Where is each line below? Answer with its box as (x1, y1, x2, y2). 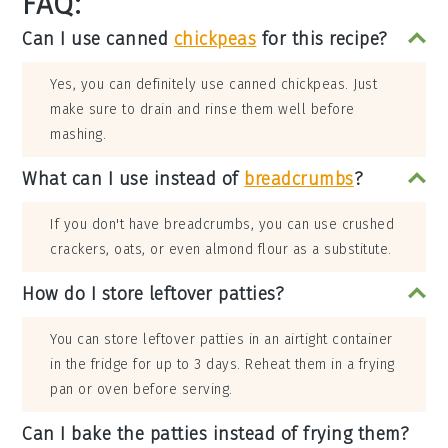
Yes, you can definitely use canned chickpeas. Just (50, 76, 378, 94)
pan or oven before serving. (50, 381, 233, 399)
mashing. (50, 126, 107, 144)
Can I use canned (22, 28, 174, 51)
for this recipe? (256, 28, 388, 51)
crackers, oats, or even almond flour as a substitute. (50, 241, 392, 259)
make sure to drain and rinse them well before (50, 101, 355, 119)
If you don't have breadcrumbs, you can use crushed (50, 216, 395, 234)
